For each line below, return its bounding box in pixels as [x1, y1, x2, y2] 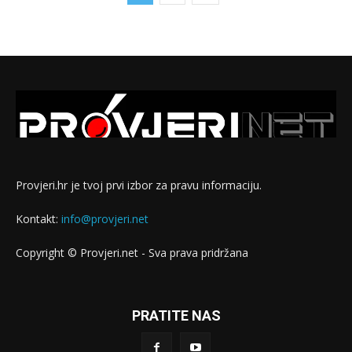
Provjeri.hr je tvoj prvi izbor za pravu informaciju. [16, 177, 262, 192]
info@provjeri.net [61, 211, 148, 226]
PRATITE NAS [131, 306, 221, 324]
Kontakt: [16, 211, 61, 226]
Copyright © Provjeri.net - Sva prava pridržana [16, 244, 248, 260]
